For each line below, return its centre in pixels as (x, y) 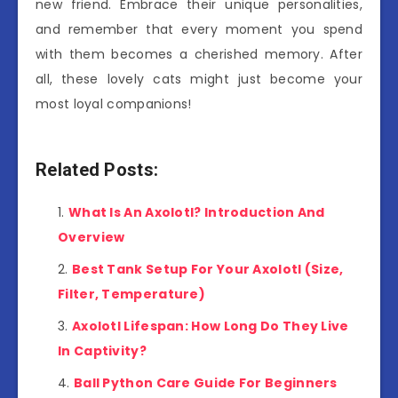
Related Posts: (97, 169)
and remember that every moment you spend (199, 30)
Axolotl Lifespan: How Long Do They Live (210, 326)
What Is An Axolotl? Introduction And (196, 213)
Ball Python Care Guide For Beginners (205, 383)
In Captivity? (102, 351)
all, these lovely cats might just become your (199, 80)
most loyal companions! (114, 104)
